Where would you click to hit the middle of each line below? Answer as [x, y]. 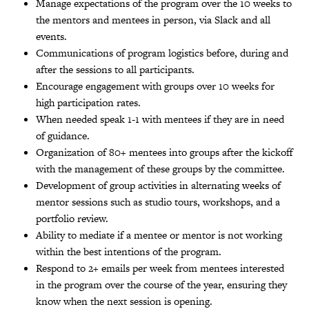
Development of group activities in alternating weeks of [158, 185]
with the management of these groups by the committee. [160, 168]
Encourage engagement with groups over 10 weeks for [155, 86]
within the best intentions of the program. [129, 251]
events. [51, 36]
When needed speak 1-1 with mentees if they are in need [160, 119]
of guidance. [63, 135]
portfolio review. [72, 218]
